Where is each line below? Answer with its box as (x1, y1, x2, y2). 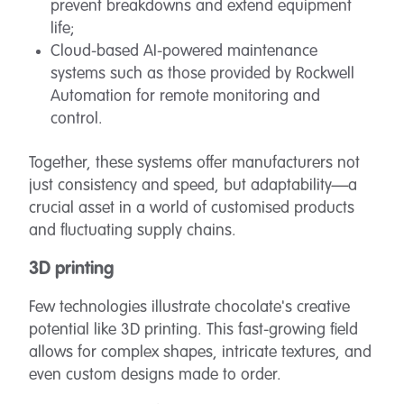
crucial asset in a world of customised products (29, 200, 354, 216)
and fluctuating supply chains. (29, 223, 236, 239)
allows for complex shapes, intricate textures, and (29, 344, 372, 361)
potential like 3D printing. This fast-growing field (29, 322, 358, 338)
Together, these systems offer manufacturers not (29, 155, 360, 171)
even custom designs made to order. (29, 367, 281, 383)
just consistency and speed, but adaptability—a (29, 178, 357, 194)
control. (50, 111, 103, 127)
